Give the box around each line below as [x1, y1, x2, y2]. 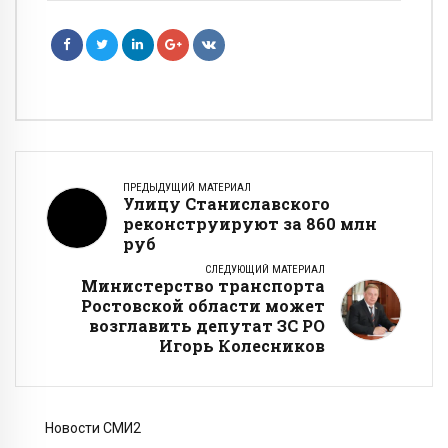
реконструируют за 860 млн [123, 213, 377, 235]
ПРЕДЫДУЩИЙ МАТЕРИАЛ [123, 181, 251, 195]
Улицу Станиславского [123, 193, 330, 215]
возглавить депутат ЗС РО [89, 315, 325, 337]
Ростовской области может [81, 295, 325, 317]
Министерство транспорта [81, 275, 325, 297]
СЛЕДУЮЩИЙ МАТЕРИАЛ [205, 263, 325, 277]
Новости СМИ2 [45, 420, 141, 437]
